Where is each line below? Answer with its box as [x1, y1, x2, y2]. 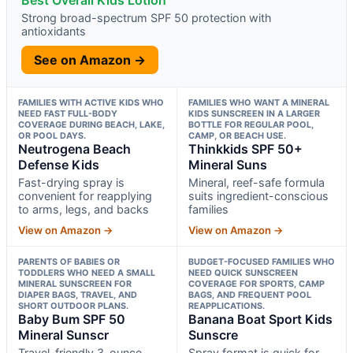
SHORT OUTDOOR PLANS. [18, 299, 128, 311]
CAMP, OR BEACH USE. [188, 129, 286, 141]
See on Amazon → [34, 51, 146, 68]
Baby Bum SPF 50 [18, 310, 125, 327]
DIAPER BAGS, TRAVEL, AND [18, 288, 137, 300]
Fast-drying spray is [18, 175, 124, 189]
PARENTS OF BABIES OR [18, 255, 120, 267]
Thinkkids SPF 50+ [188, 140, 303, 157]
